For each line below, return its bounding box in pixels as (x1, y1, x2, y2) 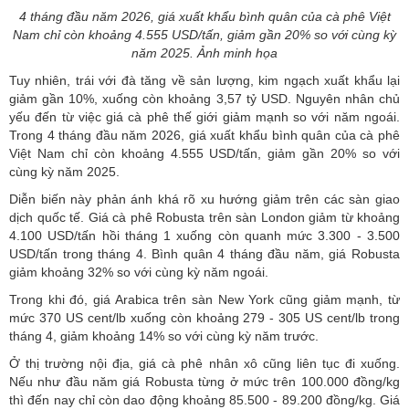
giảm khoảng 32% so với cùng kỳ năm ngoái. (9, 264, 268, 279)
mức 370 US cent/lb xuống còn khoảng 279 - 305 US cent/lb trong (9, 309, 400, 325)
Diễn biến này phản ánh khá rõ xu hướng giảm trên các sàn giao (9, 191, 400, 206)
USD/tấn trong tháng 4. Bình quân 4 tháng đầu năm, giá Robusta (9, 246, 400, 261)
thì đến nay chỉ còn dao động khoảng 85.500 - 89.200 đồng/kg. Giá (9, 392, 400, 407)
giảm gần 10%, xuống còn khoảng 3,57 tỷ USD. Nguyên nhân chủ (9, 90, 400, 106)
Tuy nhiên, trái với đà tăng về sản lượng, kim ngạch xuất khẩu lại (9, 72, 400, 88)
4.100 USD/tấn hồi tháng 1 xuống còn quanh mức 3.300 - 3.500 (9, 227, 400, 243)
